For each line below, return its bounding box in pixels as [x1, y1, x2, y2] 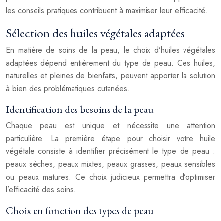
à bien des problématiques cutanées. [6, 83, 130, 94]
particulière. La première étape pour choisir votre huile [6, 133, 215, 144]
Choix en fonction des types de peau [6, 204, 154, 217]
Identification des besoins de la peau [6, 103, 154, 116]
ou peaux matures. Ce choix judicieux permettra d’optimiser [6, 171, 215, 183]
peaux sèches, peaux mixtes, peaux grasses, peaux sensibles [6, 158, 215, 170]
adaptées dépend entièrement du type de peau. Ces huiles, [6, 57, 215, 69]
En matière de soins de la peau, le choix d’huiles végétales [6, 44, 215, 56]
